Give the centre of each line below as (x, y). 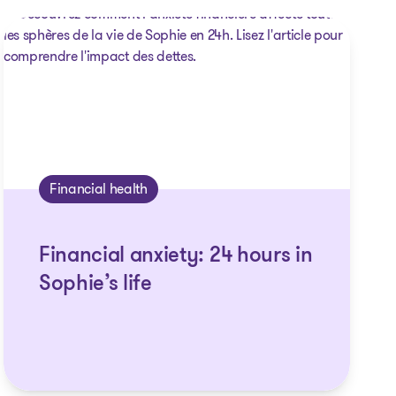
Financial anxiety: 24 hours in (175, 256)
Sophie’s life (95, 285)
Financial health (98, 189)
